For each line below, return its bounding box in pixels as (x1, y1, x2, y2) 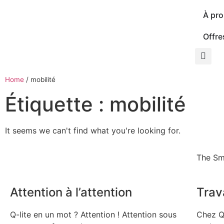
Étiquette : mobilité (5, 91, 186, 116)
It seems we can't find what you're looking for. (5, 125, 180, 135)
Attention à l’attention (10, 184, 132, 199)
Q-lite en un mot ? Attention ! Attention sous (10, 209, 176, 219)
